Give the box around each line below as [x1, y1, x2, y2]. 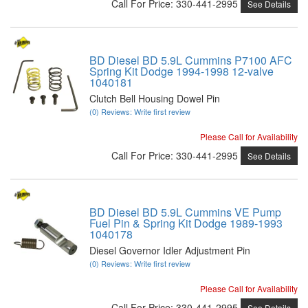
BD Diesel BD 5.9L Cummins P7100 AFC [89, 52, 292, 68]
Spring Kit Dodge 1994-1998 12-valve [89, 63, 274, 79]
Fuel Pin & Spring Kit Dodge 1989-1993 [89, 214, 283, 231]
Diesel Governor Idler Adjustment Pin [89, 243, 250, 257]
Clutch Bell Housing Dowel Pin [89, 91, 220, 105]
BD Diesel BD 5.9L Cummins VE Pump [89, 203, 281, 220]
